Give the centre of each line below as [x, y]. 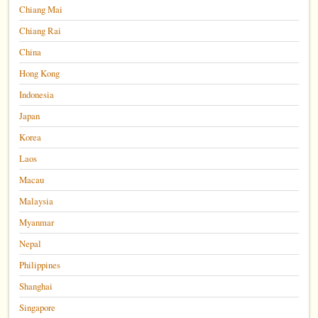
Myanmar [37, 222]
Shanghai [36, 286]
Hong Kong [40, 73]
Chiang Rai [40, 30]
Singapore [38, 307]
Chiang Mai [41, 9]
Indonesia [37, 94]
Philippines [40, 264]
